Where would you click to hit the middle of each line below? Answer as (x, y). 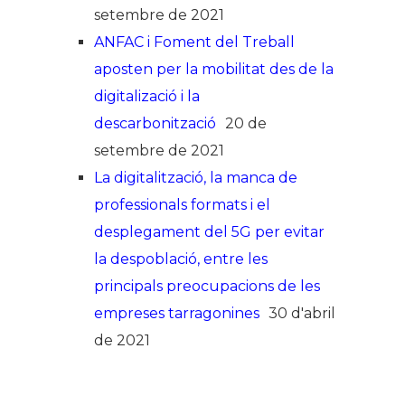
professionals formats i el (182, 205)
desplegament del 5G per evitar (209, 232)
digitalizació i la (147, 97)
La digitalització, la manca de (196, 178)
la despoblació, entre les (181, 259)
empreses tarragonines (177, 314)
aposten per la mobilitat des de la (214, 70)
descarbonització (155, 124)
